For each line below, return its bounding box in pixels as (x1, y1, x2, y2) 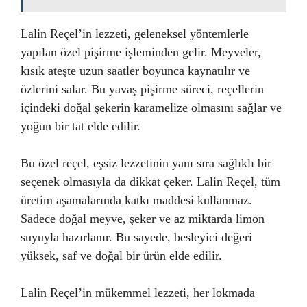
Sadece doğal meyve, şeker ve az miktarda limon (21, 211, 265, 225)
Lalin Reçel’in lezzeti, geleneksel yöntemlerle (21, 26, 249, 40)
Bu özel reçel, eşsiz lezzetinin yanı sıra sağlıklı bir (21, 156, 271, 170)
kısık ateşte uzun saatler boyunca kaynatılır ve (21, 63, 250, 77)
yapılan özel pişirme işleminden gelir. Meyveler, (21, 45, 261, 59)
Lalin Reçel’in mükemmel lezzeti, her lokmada (21, 285, 255, 299)
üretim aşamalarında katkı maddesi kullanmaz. (21, 193, 252, 207)
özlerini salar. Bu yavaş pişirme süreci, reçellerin (21, 82, 264, 96)
